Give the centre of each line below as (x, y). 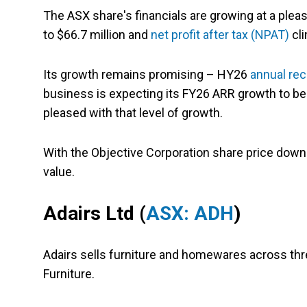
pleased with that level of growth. (136, 113)
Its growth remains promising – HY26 (147, 75)
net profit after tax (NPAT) (220, 35)
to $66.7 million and (97, 35)
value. (59, 172)
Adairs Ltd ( (95, 214)
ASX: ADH (190, 214)
